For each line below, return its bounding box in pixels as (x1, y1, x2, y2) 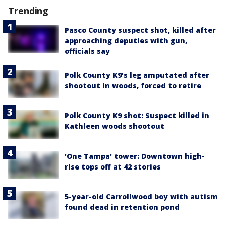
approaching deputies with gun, (65, 36, 187, 46)
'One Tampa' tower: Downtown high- (65, 151, 205, 161)
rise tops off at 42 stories (65, 161, 161, 172)
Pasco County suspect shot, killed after (65, 25, 216, 35)
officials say (65, 46, 110, 56)
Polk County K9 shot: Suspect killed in (65, 110, 209, 121)
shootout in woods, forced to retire (65, 81, 201, 91)
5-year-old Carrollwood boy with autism (65, 191, 218, 201)
